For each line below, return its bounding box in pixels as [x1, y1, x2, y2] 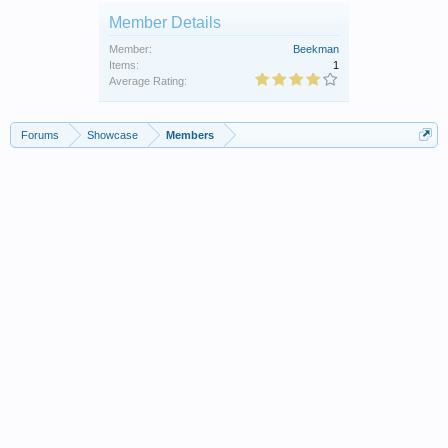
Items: [109, 58, 139, 71]
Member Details [109, 13, 221, 31]
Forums [21, 128, 59, 141]
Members [166, 128, 214, 141]
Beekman [293, 42, 339, 55]
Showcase [87, 128, 138, 141]
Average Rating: [109, 74, 187, 87]
